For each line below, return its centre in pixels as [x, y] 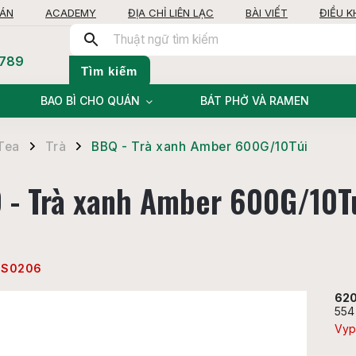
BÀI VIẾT [267, 12]
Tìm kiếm [109, 71]
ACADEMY [71, 12]
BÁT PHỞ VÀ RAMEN [255, 101]
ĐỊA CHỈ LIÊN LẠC [171, 12]
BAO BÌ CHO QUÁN [90, 101]
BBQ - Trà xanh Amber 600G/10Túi [200, 147]
